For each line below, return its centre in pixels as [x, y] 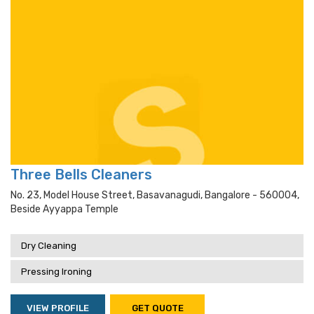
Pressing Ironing [56, 272]
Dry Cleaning [49, 246]
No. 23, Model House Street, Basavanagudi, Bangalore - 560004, [155, 195]
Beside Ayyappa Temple [64, 209]
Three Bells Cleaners [81, 175]
